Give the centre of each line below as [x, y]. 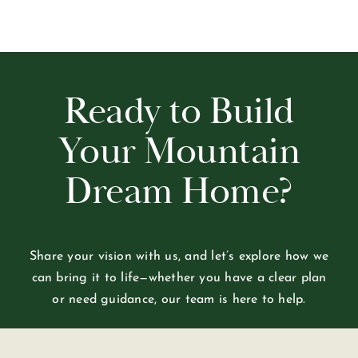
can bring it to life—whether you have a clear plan [179, 278]
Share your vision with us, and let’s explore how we [179, 256]
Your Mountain [179, 151]
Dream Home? [179, 191]
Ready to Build [179, 111]
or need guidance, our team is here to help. [179, 299]
